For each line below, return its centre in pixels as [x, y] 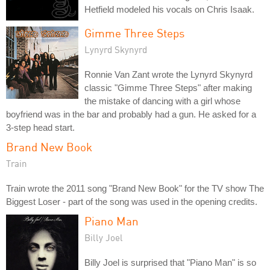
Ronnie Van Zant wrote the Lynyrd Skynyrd [168, 74]
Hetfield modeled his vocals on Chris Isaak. [169, 9]
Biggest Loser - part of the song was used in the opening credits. [132, 201]
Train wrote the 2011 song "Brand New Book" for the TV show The [135, 188]
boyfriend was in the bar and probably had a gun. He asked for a [131, 114]
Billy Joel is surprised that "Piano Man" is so [170, 262]
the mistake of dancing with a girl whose [162, 101]
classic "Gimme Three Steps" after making [168, 87]
